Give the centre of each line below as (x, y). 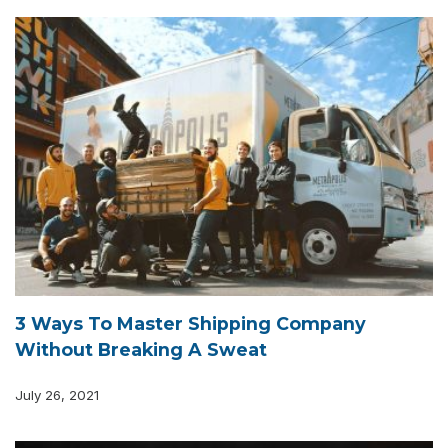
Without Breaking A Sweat (141, 350)
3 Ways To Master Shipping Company (190, 324)
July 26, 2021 (57, 395)
